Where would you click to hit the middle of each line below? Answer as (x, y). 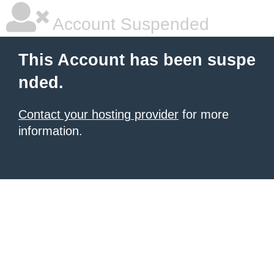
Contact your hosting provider (98, 114)
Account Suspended (129, 24)
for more (204, 114)
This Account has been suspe (137, 60)
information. (50, 131)
